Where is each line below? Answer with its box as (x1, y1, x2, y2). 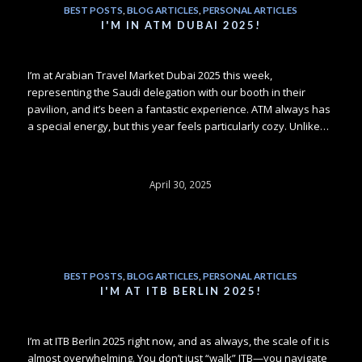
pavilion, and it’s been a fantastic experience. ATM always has (27, 101, 330, 116)
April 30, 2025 (149, 177, 213, 191)
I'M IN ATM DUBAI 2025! (100, 18, 261, 32)
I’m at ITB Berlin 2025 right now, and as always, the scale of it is (27, 333, 330, 348)
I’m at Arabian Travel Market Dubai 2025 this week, (27, 67, 272, 82)
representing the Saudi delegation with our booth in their (27, 84, 305, 99)
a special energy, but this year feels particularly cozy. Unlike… (27, 118, 329, 133)
